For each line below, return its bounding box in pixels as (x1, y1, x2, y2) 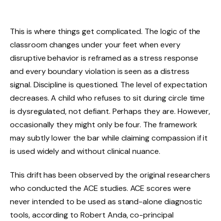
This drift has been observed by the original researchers (10, 170, 211, 181)
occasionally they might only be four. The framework (10, 119, 197, 130)
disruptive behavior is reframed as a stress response (10, 53, 198, 64)
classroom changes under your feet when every (10, 39, 181, 50)
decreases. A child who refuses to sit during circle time (10, 93, 205, 104)
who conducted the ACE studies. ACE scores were (10, 183, 191, 194)
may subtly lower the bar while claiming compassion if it (10, 133, 208, 144)
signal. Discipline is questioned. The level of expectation (10, 79, 208, 90)
